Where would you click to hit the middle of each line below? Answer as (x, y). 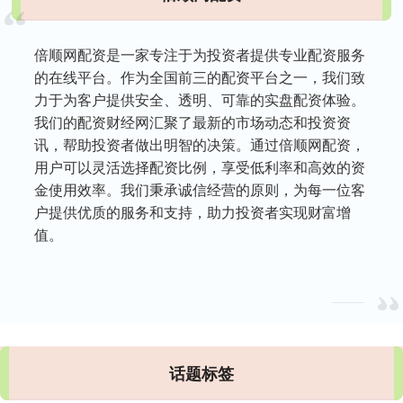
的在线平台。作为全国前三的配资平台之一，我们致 (200, 76)
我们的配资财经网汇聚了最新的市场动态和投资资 (193, 121)
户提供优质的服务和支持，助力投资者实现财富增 (193, 211)
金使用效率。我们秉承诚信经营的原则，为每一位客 (200, 189)
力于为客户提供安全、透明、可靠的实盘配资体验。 (200, 99)
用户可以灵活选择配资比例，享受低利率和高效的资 (200, 166)
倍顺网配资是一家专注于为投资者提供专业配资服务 (200, 54)
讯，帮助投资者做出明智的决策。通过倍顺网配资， (200, 144)
